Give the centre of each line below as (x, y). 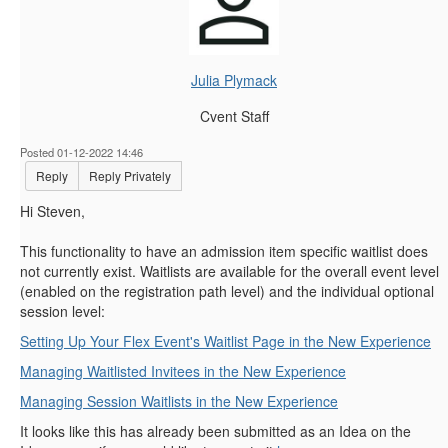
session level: (62, 311)
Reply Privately (130, 176)
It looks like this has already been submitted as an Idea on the (215, 431)
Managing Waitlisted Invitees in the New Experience (183, 371)
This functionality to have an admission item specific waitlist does (224, 251)
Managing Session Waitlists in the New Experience (179, 401)
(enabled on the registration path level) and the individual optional (227, 291)
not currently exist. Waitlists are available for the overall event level (229, 271)
